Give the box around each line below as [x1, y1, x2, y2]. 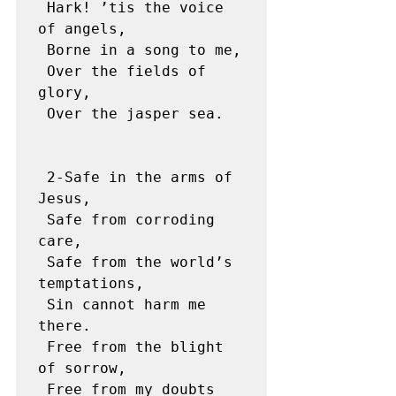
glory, [38, 84, 91, 101]
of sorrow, [38, 360, 126, 377]
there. [38, 317, 91, 334]
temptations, [38, 275, 144, 292]
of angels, [38, 20, 126, 37]
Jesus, [38, 190, 91, 207]
